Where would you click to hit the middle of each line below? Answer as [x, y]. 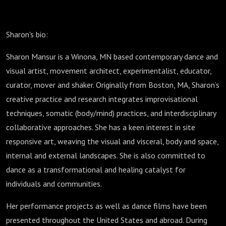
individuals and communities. [55, 184]
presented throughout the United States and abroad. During [107, 220]
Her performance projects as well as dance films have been [106, 206]
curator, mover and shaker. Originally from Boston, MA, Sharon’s [113, 85]
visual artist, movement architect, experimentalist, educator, [109, 71]
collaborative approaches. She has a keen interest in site [101, 127]
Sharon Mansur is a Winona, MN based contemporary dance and [112, 56]
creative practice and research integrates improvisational [102, 99]
